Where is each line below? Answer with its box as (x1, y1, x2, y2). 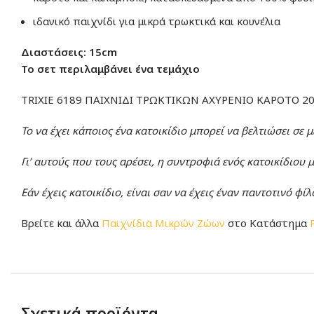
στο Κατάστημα (225, 216, 310, 230)
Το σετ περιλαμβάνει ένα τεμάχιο (21, 62, 200, 76)
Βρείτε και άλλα (21, 216, 102, 230)
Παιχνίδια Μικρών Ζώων (102, 216, 225, 230)
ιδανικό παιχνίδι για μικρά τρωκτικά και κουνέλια (33, 14, 280, 28)
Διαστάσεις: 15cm (21, 45, 117, 59)
